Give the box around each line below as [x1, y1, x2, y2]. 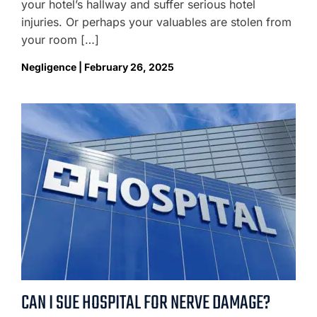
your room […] [21, 33, 99, 47]
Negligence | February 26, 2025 [21, 61, 174, 73]
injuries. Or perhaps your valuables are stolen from [21, 15, 292, 29]
